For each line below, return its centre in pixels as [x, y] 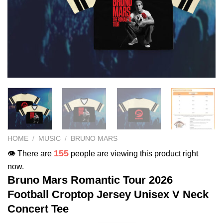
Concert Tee [38, 209]
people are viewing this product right [133, 153]
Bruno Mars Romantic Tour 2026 [90, 180]
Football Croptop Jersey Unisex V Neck [108, 194]
